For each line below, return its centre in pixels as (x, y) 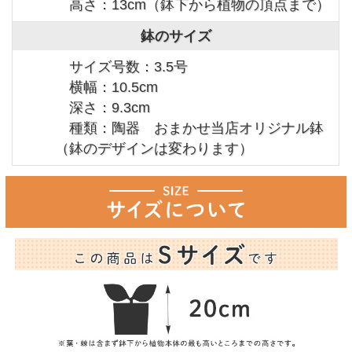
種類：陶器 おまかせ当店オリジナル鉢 (190, 128)
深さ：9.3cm (103, 108)
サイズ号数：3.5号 (122, 67)
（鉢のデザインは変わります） (163, 149)
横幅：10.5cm (107, 88)
